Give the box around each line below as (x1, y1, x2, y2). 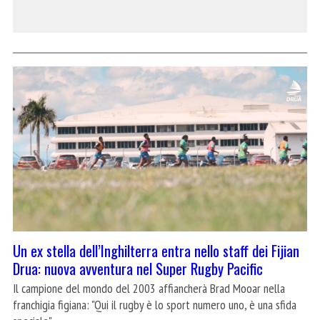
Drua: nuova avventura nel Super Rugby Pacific (13, 256, 263, 279)
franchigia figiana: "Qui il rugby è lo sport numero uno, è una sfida (13, 296, 296, 313)
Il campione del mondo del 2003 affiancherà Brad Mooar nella (13, 279, 285, 296)
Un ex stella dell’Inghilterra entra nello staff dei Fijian (13, 239, 299, 261)
